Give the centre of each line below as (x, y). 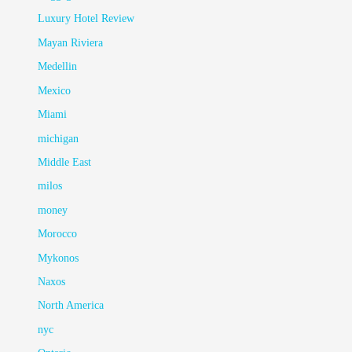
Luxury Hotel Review (86, 19)
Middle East (65, 162)
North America (71, 306)
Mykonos (59, 258)
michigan (59, 138)
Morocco (58, 234)
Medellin (58, 67)
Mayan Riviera (71, 42)
